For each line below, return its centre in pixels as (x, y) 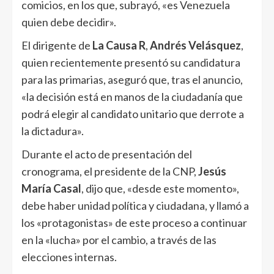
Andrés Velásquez (195, 45)
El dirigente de (57, 45)
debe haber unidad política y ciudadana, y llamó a (135, 205)
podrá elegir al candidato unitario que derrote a (133, 113)
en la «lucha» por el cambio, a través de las (119, 239)
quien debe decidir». (69, 22)
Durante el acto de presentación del (107, 154)
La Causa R (119, 45)
